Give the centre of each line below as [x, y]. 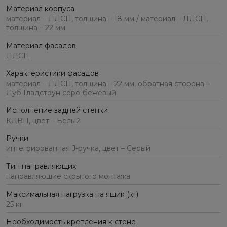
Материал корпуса [40, 9]
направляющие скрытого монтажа [68, 177]
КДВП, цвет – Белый [43, 121]
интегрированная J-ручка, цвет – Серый [78, 149]
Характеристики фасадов [52, 74]
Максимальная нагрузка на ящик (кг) [72, 194]
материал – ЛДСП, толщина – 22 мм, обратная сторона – [108, 84]
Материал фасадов [41, 46]
